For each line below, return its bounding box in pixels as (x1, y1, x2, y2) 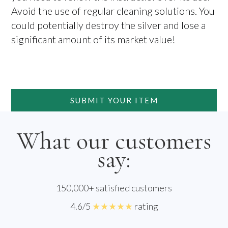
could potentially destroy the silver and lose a (11, 19, 206, 31)
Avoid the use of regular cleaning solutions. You (11, 5, 215, 17)
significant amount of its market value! (11, 33, 176, 45)
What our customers (17, 126, 211, 156)
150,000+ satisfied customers (56, 182, 172, 193)
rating (132, 201, 158, 212)
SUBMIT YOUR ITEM (70, 96, 158, 105)
